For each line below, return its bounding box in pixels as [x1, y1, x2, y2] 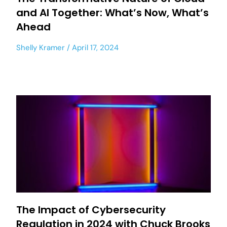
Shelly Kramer [16, 43, 65, 53]
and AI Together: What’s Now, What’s [16, 6, 209, 20]
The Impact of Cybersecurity [16, 203, 166, 217]
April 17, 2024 [70, 43, 119, 53]
